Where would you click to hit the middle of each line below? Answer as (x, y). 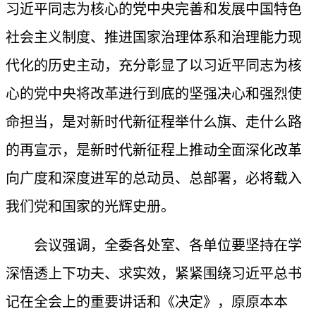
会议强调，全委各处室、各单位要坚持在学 (168, 245)
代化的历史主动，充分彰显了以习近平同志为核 (154, 66)
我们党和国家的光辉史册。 (90, 207)
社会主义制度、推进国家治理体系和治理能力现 (154, 37)
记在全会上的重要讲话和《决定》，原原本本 (147, 302)
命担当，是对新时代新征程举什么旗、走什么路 (154, 122)
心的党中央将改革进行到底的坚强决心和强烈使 (154, 94)
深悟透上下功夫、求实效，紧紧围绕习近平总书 (154, 274)
